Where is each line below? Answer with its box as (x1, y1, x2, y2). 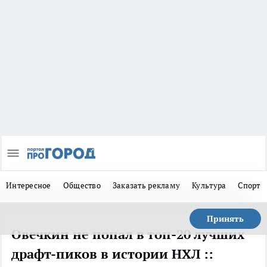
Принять (207, 213, 244, 225)
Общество (63, 180, 101, 191)
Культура (192, 180, 226, 191)
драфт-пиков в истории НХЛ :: (11, 246, 213, 263)
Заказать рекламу (112, 180, 181, 191)
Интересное (6, 180, 51, 191)
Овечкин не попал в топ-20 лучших (11, 226, 244, 243)
